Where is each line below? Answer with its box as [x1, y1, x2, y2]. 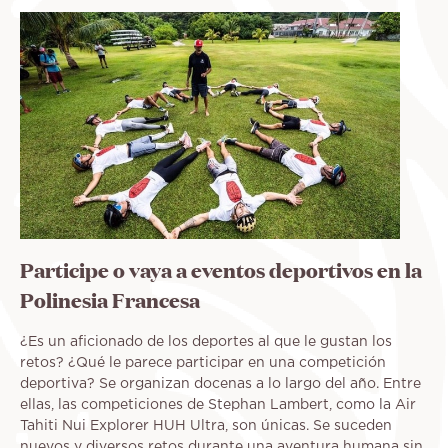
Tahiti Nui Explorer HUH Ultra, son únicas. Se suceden [20, 419, 392, 432]
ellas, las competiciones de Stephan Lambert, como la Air [20, 398, 416, 411]
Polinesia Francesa [20, 286, 200, 315]
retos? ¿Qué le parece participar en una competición [20, 356, 386, 369]
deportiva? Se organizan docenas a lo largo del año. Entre [20, 377, 421, 390]
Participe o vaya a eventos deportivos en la [20, 256, 422, 285]
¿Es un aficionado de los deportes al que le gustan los [20, 335, 392, 348]
